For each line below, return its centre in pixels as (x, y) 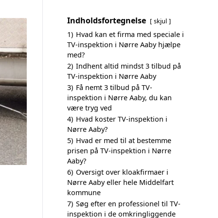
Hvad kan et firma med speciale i (130, 34)
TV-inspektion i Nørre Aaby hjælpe (124, 45)
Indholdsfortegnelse (107, 20)
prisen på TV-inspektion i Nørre (119, 151)
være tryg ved (90, 108)
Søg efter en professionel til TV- (128, 204)
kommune (84, 192)
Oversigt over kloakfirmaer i (122, 172)
